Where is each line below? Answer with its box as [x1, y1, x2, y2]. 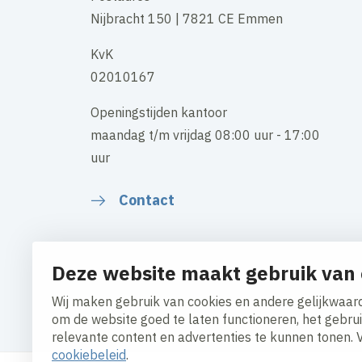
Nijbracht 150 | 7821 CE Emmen [90, 11, 283, 27]
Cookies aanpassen [90, 290, 204, 307]
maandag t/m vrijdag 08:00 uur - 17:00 [90, 127, 320, 144]
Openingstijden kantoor [90, 104, 227, 121]
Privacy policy [280, 290, 360, 307]
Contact [119, 191, 175, 210]
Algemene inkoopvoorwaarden [90, 313, 270, 330]
